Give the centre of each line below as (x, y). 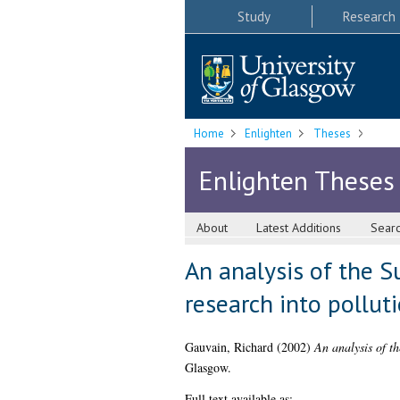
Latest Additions (299, 228)
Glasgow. (208, 368)
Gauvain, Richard (229, 347)
